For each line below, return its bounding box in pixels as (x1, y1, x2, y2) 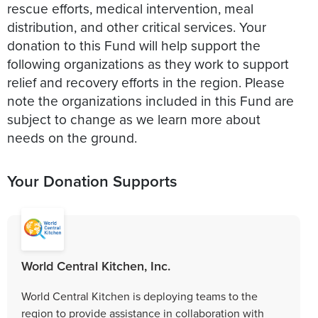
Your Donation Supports (7, 169, 177, 192)
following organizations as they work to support (7, 53, 289, 73)
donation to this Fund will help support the (7, 35, 261, 55)
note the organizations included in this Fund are (7, 90, 294, 110)
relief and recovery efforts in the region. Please (7, 72, 285, 92)
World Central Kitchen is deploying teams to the (21, 287, 258, 304)
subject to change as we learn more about (7, 109, 261, 128)
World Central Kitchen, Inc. (21, 256, 170, 275)
